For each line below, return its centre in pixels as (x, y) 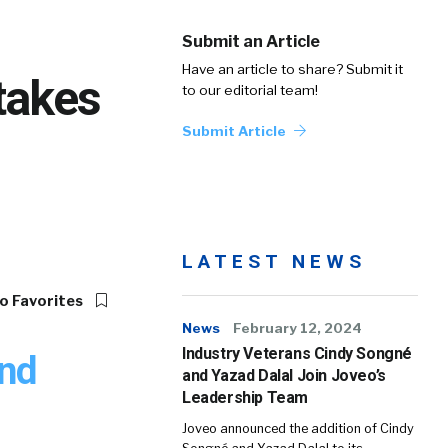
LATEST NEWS (274, 261)
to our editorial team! (250, 90)
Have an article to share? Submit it (292, 69)
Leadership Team (245, 397)
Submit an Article (251, 41)
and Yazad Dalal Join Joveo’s (284, 375)
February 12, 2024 (297, 328)
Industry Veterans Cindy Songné (297, 353)
